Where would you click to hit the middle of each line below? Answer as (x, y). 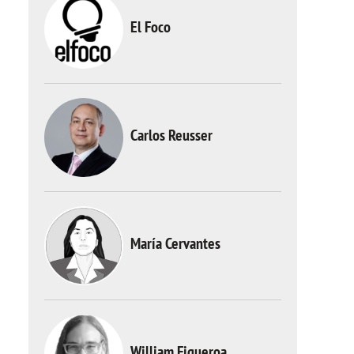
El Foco (151, 26)
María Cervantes (175, 243)
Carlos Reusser (171, 135)
